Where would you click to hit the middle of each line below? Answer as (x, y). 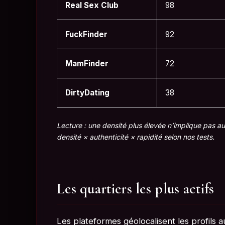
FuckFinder (86, 35)
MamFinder (87, 64)
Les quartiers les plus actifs (136, 189)
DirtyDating (87, 93)
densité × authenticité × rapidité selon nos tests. (136, 137)
